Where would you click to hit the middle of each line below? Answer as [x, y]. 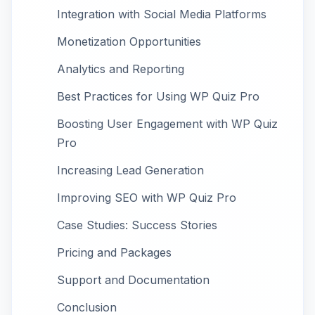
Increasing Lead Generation [130, 171]
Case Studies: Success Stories [137, 225]
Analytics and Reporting [121, 69]
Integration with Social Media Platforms [162, 14]
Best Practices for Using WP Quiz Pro [158, 97]
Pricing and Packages [114, 253]
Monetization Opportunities [129, 42]
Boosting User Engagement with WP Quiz [167, 124]
